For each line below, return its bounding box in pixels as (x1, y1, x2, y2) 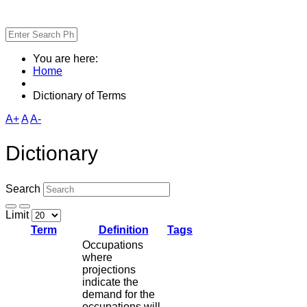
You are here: (33, 52, 103, 64)
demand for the (82, 288, 155, 301)
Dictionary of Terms (33, 89, 126, 101)
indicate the (82, 276, 138, 288)
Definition (98, 224, 149, 236)
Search (5, 183, 40, 195)
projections (82, 264, 136, 276)
